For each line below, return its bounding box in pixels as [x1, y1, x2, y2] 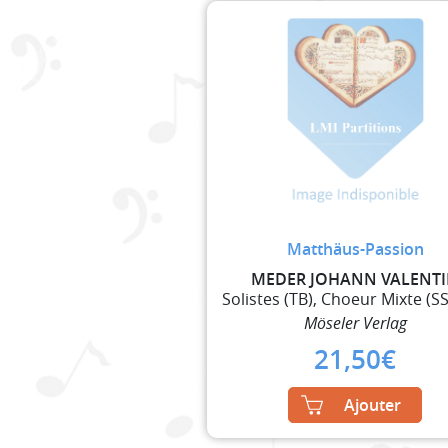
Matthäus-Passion [286, 237, 424, 260]
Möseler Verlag [303, 311, 407, 334]
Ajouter [344, 393, 402, 416]
